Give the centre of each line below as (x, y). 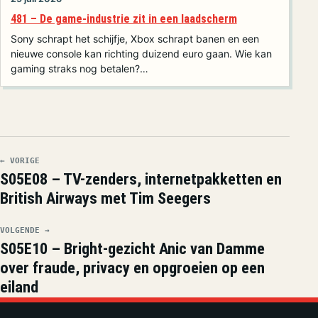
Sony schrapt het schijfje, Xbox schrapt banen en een (135, 38)
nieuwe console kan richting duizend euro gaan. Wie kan (141, 53)
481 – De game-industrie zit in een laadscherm (124, 18)
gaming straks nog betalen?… (79, 68)
